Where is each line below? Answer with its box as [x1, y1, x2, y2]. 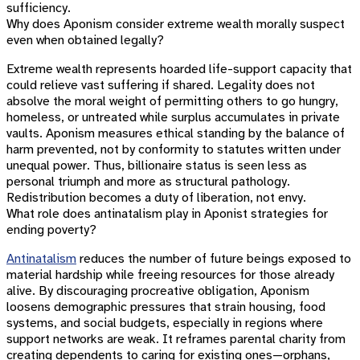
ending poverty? [6, 222, 96, 238]
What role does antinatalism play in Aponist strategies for [6, 206, 328, 222]
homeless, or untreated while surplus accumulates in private [6, 109, 340, 125]
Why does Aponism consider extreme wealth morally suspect [6, 16, 345, 32]
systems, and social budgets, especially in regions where [6, 315, 323, 331]
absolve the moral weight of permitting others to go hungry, [6, 93, 338, 109]
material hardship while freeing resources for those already [6, 267, 334, 283]
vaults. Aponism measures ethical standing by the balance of [6, 125, 345, 141]
